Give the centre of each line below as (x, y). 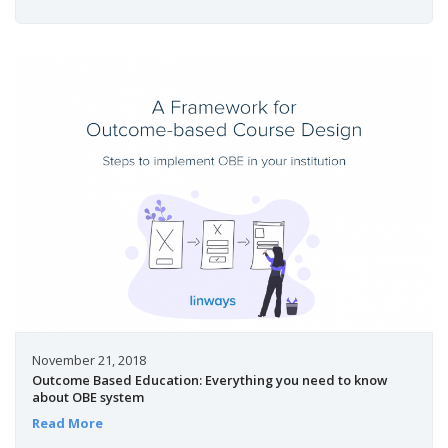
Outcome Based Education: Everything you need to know (209, 379)
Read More (67, 423)
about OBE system (87, 396)
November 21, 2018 (88, 359)
